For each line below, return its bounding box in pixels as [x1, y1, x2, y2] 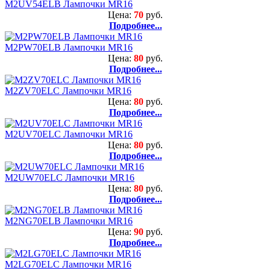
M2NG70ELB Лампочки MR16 [5, 215, 133, 226]
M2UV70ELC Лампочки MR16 [5, 128, 133, 139]
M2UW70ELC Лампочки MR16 [5, 172, 134, 183]
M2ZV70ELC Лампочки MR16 [5, 85, 131, 96]
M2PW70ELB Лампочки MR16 [5, 42, 133, 52]
